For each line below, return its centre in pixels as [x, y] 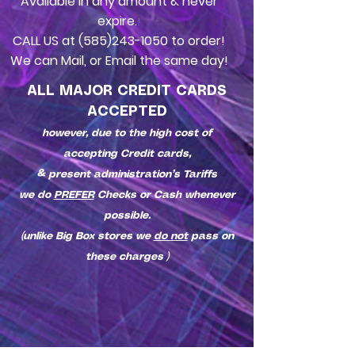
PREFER [74, 195]
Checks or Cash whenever [164, 195]
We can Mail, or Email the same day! [119, 61]
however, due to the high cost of [127, 134]
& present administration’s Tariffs [127, 175]
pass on [210, 237]
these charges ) [127, 257]
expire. [117, 21]
